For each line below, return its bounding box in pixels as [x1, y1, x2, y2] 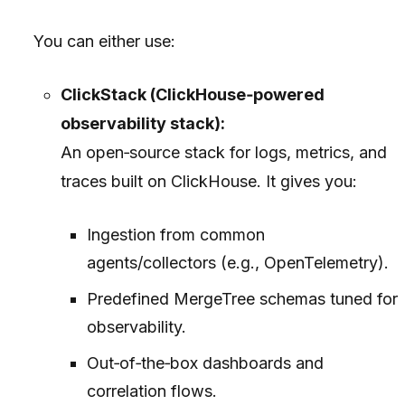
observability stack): [60, 114, 225, 133]
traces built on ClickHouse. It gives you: [60, 172, 357, 191]
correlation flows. [86, 381, 217, 400]
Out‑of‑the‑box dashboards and [86, 353, 324, 372]
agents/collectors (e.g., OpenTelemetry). [86, 253, 389, 272]
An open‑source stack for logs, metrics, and [60, 143, 387, 162]
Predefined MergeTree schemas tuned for [86, 289, 398, 308]
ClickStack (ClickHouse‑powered [60, 85, 325, 104]
